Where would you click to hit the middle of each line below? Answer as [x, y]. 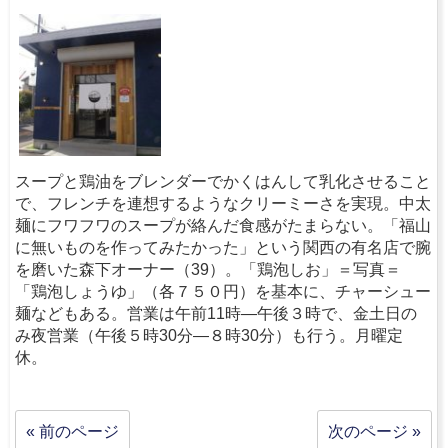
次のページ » [374, 431]
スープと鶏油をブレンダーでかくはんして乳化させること [223, 181]
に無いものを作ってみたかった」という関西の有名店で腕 [223, 247]
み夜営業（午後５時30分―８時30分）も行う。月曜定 [209, 335]
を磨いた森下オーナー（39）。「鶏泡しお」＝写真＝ [208, 269]
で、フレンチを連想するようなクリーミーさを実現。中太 [223, 203]
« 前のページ [72, 431]
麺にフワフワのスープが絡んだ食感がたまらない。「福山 [223, 225]
